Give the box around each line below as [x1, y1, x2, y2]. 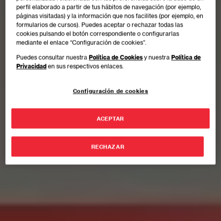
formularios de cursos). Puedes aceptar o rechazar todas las [16, 21, 184, 28]
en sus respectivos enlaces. [46, 62, 124, 70]
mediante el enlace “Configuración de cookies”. [16, 38, 147, 46]
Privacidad [16, 62, 47, 70]
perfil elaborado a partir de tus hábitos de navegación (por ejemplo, [16, 3, 202, 10]
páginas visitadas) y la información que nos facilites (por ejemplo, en [16, 12, 204, 19]
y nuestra [143, 53, 172, 61]
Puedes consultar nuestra [16, 53, 89, 61]
